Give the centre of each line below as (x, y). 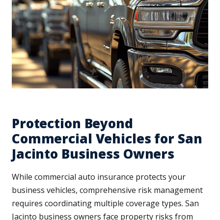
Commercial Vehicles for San (107, 139)
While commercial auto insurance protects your (99, 177)
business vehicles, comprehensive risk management (107, 190)
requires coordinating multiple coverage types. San (105, 204)
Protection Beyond (72, 124)
